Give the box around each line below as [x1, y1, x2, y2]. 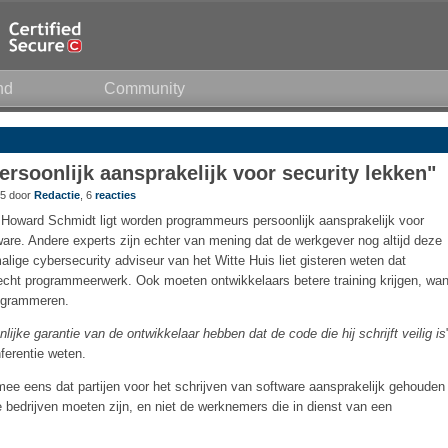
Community [103, 80, 185, 97]
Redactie [34, 189, 80, 201]
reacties [95, 189, 136, 201]
